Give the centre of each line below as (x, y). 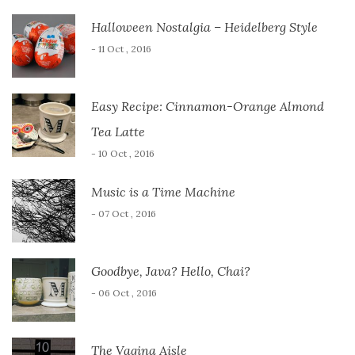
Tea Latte (118, 131)
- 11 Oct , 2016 (121, 48)
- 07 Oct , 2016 (124, 213)
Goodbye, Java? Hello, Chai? (171, 271)
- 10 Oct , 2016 (123, 153)
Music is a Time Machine (163, 191)
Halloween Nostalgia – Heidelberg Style (204, 27)
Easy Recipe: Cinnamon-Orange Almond (208, 106)
